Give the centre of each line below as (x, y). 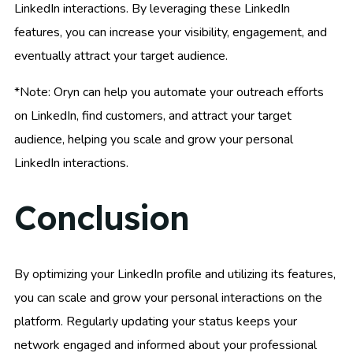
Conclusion (102, 218)
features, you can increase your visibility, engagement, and (171, 32)
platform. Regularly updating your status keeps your (156, 321)
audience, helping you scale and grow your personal (154, 139)
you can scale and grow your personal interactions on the (168, 297)
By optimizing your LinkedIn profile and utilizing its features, (175, 274)
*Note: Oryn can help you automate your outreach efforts (169, 92)
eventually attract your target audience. (121, 56)
